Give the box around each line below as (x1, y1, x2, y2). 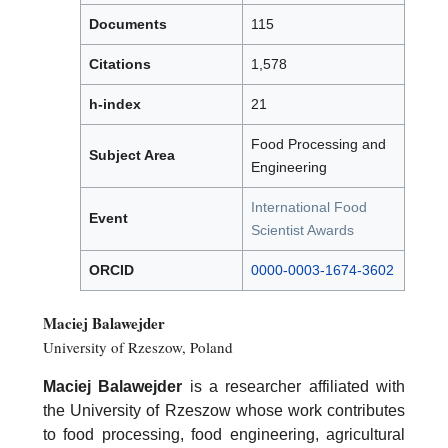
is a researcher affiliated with (182, 377, 406, 395)
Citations (89, 56, 151, 73)
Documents (89, 16, 167, 33)
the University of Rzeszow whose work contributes (43, 401, 405, 419)
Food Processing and (251, 136, 386, 153)
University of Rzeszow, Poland (43, 337, 233, 358)
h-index (89, 96, 141, 113)
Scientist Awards (251, 222, 354, 239)
